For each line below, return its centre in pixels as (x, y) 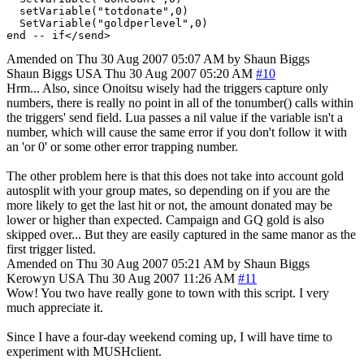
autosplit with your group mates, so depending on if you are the (168, 190)
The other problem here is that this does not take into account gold (175, 175)
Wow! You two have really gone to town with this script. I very (168, 292)
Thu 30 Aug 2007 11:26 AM (161, 278)
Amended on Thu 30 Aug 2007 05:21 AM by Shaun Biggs (158, 263)
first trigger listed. (51, 249)
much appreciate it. (55, 307)
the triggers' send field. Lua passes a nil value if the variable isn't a (175, 117)
